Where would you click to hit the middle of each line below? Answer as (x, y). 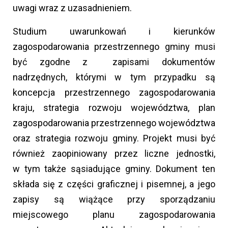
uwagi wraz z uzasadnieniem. (72, 8)
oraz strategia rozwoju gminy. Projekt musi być (114, 138)
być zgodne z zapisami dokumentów (114, 62)
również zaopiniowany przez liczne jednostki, (114, 154)
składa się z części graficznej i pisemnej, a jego (114, 184)
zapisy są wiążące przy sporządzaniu (114, 199)
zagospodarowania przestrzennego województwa (114, 123)
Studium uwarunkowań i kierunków (114, 32)
